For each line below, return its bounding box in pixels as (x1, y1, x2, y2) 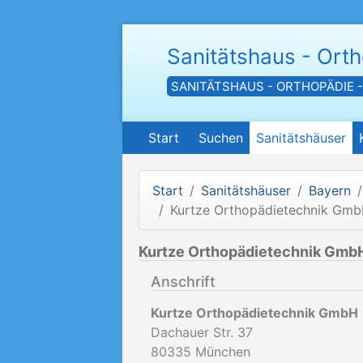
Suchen (199, 130, 243, 146)
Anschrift (151, 273, 216, 290)
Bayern (309, 182, 351, 199)
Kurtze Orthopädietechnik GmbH (151, 305, 358, 321)
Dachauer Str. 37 (151, 324, 253, 340)
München (195, 344, 250, 360)
